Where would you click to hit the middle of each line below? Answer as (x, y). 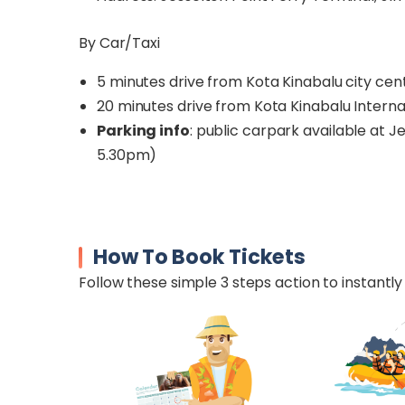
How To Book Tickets (199, 257)
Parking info (143, 131)
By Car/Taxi (119, 43)
